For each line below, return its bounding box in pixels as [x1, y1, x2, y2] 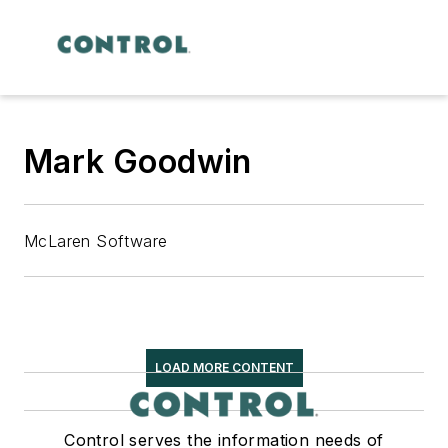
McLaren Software [24, 230, 168, 251]
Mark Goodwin [24, 141, 252, 181]
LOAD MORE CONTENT [154, 359, 294, 375]
